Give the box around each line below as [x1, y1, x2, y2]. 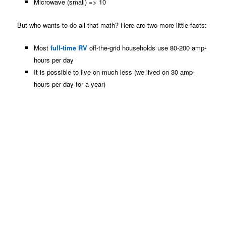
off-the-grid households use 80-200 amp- [87, 42, 206, 52]
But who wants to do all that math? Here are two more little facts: [17, 20, 207, 30]
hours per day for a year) [33, 79, 105, 89]
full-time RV [50, 42, 87, 52]
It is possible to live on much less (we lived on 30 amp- [33, 67, 195, 77]
